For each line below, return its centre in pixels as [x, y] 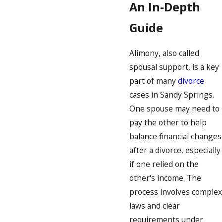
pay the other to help [168, 122]
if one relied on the [164, 164]
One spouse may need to [174, 108]
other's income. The [165, 178]
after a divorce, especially [175, 150]
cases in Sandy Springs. [172, 94]
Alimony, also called [164, 53]
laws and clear [155, 205]
